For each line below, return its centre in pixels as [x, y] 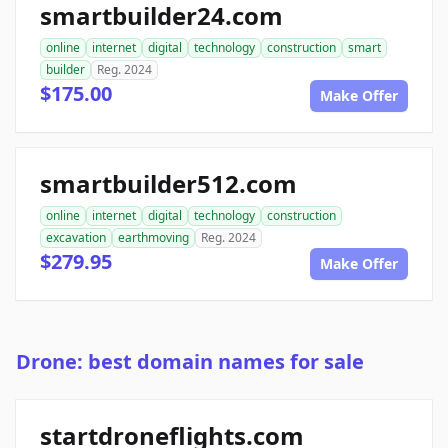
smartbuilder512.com [168, 184]
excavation [76, 238]
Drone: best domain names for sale [190, 362]
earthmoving [153, 238]
